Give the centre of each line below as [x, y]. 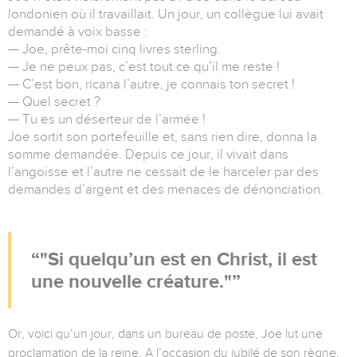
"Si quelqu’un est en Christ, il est [178, 259]
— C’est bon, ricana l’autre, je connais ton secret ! [151, 84]
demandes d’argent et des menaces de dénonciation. [166, 190]
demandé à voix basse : [78, 32]
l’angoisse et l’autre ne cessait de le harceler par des [163, 172]
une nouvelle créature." [131, 281]
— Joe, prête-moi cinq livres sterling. [114, 49]
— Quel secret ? [54, 102]
